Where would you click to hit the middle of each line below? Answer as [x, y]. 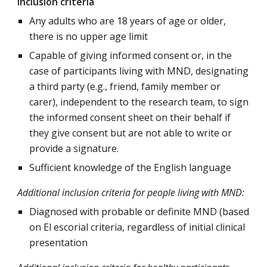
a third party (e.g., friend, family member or [125, 86]
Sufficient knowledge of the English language [131, 167]
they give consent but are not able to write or [131, 133]
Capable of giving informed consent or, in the [131, 55]
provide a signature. [74, 148]
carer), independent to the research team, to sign [139, 102]
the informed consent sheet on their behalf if [130, 117]
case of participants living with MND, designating [139, 71]
